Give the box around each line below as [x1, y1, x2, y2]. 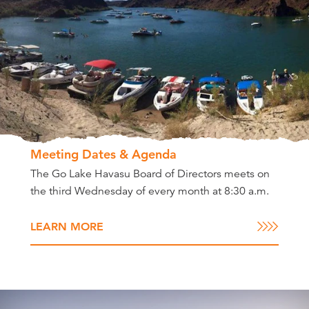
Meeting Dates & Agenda [30, 146, 177, 162]
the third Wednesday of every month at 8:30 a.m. [30, 183, 269, 198]
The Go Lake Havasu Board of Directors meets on [30, 166, 270, 181]
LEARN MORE [30, 219, 103, 233]
